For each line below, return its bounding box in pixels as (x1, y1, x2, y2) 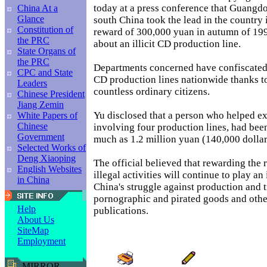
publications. (94, 204, 148, 216)
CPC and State (17, 67, 73, 77)
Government (17, 132, 64, 142)
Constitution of (17, 24, 73, 35)
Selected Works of (17, 142, 86, 153)
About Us (17, 215, 54, 225)
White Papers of (17, 110, 77, 120)
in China (17, 175, 49, 185)
